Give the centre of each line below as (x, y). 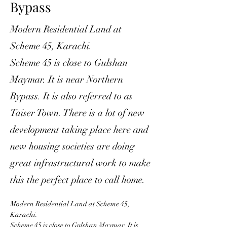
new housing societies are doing (72, 146)
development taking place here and (79, 130)
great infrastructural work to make (80, 163)
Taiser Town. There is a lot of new (77, 113)
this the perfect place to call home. (78, 180)
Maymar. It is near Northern (67, 80)
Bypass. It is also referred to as (71, 96)
